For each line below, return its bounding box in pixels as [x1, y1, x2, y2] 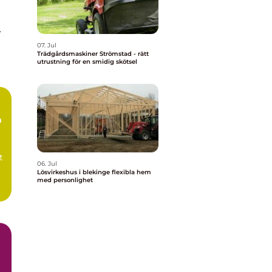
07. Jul [37, 41, 56, 49]
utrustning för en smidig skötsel [37, 58, 137, 66]
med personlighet [37, 176, 93, 184]
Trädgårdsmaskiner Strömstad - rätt [37, 50, 149, 58]
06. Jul [37, 160, 57, 168]
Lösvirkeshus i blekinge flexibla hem [37, 168, 112, 176]
